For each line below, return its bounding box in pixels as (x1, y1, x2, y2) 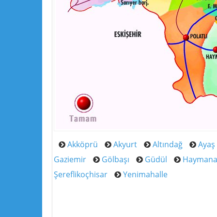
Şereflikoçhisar (54, 169, 108, 180)
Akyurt (113, 139, 137, 150)
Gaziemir (54, 154, 86, 165)
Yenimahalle (123, 169, 168, 180)
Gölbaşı (102, 154, 129, 165)
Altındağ (153, 139, 183, 150)
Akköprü (67, 139, 98, 150)
